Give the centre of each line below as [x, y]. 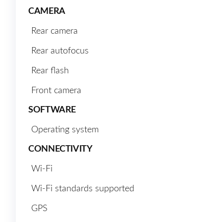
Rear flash [50, 71]
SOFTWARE [52, 110]
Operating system [65, 130]
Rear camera [55, 31]
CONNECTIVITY [60, 149]
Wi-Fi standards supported [83, 189]
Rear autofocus [60, 51]
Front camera [56, 91]
